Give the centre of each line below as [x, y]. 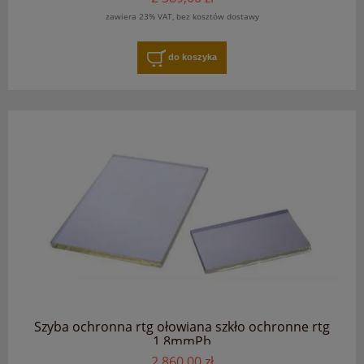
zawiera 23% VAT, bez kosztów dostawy [182, 16]
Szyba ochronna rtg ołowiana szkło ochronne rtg [182, 327]
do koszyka [193, 56]
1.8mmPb [182, 342]
